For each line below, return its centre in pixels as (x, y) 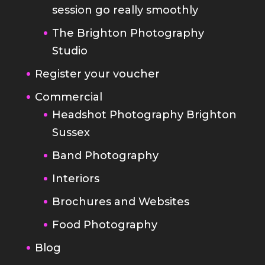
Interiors (75, 178)
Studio (70, 51)
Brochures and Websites (120, 201)
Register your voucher (97, 74)
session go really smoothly (125, 10)
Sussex (71, 132)
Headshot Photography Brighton (144, 114)
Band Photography (105, 155)
